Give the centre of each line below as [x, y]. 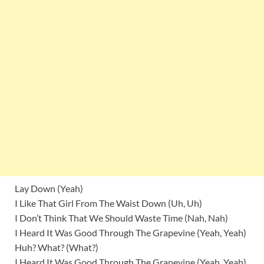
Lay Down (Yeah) [49, 189]
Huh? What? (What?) [57, 247]
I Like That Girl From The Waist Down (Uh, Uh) [108, 203]
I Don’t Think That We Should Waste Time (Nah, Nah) [121, 218]
